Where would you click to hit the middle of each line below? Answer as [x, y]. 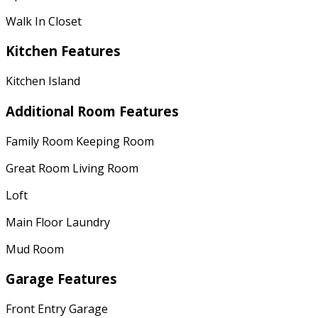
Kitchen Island [43, 81]
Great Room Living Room [72, 168]
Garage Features [61, 279]
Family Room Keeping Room [80, 141]
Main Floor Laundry [58, 222]
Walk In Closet [44, 21]
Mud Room [35, 249]
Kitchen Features [63, 51]
